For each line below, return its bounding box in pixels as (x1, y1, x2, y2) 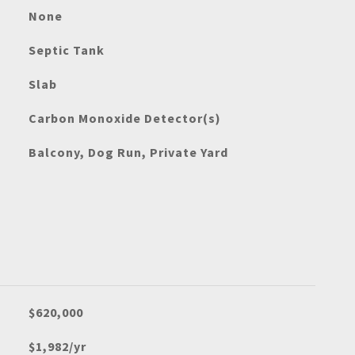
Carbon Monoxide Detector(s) (28, 110, 221, 126)
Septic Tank (28, 42, 105, 58)
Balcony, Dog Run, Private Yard (28, 144, 228, 160)
